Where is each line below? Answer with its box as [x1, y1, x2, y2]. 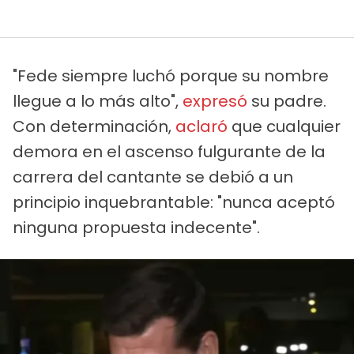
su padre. [247, 89, 326, 112]
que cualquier [228, 115, 341, 137]
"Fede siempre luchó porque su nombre [13, 64, 329, 87]
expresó [183, 89, 247, 112]
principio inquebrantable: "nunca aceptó [13, 190, 335, 213]
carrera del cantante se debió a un [13, 165, 293, 188]
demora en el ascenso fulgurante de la [13, 140, 326, 163]
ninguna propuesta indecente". [13, 216, 260, 239]
